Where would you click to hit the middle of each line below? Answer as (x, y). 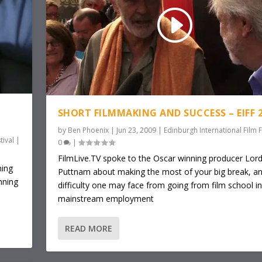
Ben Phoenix (88, 130)
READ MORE (88, 229)
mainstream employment (106, 199)
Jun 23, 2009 (136, 130)
